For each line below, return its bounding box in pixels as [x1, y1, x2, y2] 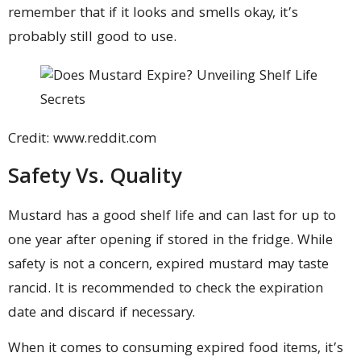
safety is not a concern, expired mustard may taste [8, 253, 329, 277]
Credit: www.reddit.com [8, 128, 156, 152]
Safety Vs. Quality [8, 160, 181, 196]
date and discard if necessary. [8, 301, 195, 326]
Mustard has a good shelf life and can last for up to [8, 205, 336, 229]
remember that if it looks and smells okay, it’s [8, 2, 298, 27]
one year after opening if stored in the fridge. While [8, 229, 333, 253]
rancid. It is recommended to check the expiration [8, 277, 323, 301]
